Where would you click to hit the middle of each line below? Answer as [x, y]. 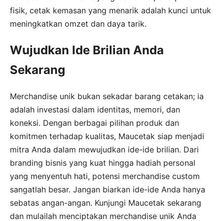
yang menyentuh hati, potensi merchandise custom [105, 176]
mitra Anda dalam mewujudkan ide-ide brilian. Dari [104, 149]
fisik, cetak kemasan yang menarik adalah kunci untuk [110, 10]
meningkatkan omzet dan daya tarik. [78, 23]
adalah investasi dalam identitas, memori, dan [95, 109]
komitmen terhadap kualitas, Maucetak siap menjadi [107, 136]
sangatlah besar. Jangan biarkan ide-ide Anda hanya [108, 189]
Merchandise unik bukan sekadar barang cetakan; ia [107, 96]
